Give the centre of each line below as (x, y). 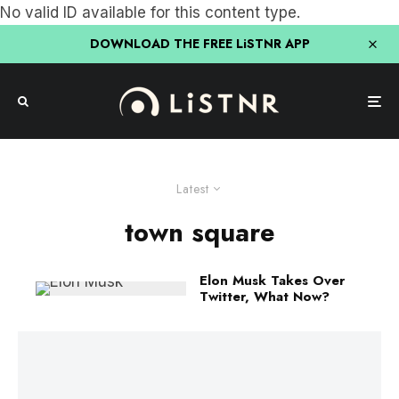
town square (199, 232)
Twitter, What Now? (265, 297)
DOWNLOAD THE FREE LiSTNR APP (199, 44)
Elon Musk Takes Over (272, 281)
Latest (193, 189)
